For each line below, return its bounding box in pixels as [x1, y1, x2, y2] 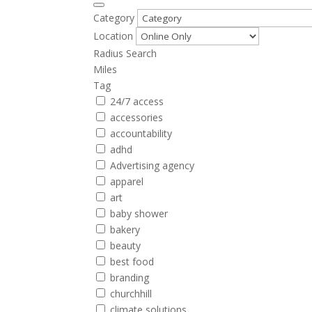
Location [93, 29, 134, 42]
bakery [110, 223, 141, 236]
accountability [110, 127, 173, 140]
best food [110, 255, 155, 268]
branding [110, 271, 150, 284]
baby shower [110, 207, 169, 220]
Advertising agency [110, 159, 195, 172]
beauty [110, 239, 141, 252]
